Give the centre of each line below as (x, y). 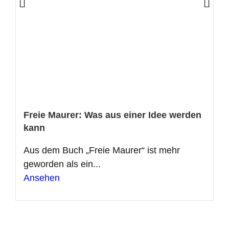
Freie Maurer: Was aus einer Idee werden (112, 115)
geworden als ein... (62, 164)
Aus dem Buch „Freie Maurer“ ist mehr (102, 150)
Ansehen (42, 178)
